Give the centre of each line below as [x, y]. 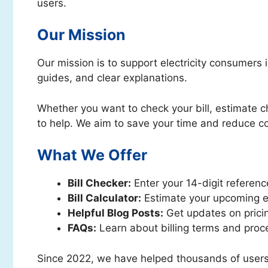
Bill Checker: [99, 183]
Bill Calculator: [104, 198]
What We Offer [92, 155]
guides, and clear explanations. [112, 78]
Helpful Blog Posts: [115, 213]
